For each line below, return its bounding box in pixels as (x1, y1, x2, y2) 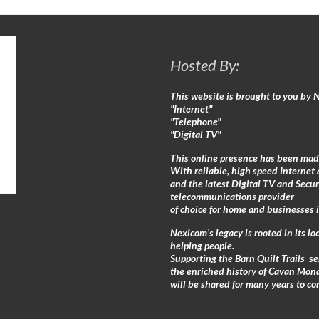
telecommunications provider (170, 190, 294, 202)
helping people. (170, 239, 234, 251)
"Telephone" (170, 115, 221, 127)
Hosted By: (170, 56, 239, 75)
